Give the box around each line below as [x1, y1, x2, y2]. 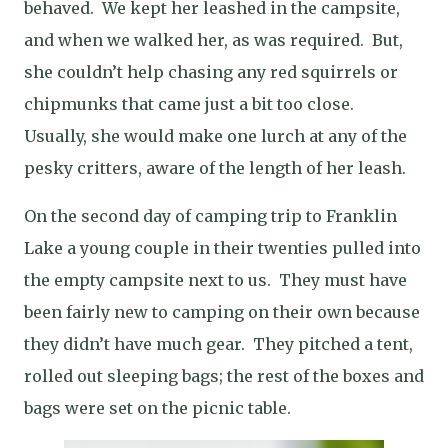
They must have [279, 270, 407, 290]
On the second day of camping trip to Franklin [24, 206, 397, 226]
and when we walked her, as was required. [24, 30, 364, 50]
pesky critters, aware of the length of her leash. [24, 158, 406, 178]
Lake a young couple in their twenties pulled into [24, 238, 421, 258]
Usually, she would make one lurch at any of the [24, 126, 407, 146]
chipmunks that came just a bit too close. [24, 94, 354, 114]
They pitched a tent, [253, 334, 413, 354]
